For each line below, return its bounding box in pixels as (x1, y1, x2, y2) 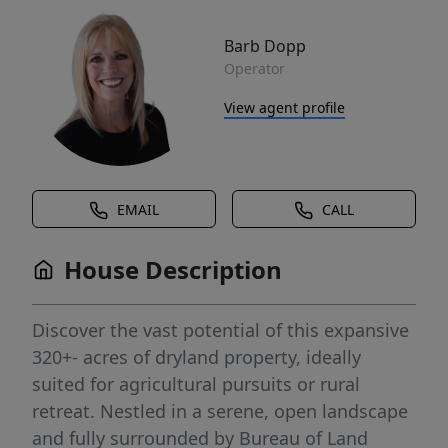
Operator (224, 58, 285, 78)
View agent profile (224, 97, 345, 117)
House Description (64, 253, 282, 286)
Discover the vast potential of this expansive (32, 318, 409, 342)
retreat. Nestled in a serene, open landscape (32, 399, 408, 423)
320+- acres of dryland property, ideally (32, 345, 361, 369)
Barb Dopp (224, 34, 306, 57)
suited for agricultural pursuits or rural (32, 372, 360, 396)
